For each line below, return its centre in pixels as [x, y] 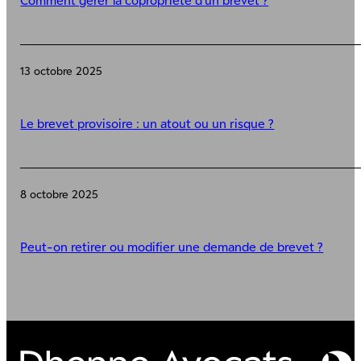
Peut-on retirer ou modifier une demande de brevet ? [172, 246]
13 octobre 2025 [62, 71]
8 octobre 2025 [60, 194]
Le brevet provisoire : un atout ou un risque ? [147, 123]
